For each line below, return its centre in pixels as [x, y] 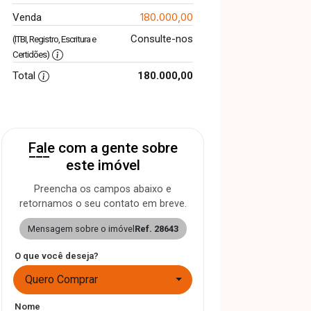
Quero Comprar [61, 279]
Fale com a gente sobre [103, 148]
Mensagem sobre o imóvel [81, 229]
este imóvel [103, 165]
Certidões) [31, 54]
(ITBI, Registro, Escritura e [54, 39]
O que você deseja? [57, 256]
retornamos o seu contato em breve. [103, 204]
